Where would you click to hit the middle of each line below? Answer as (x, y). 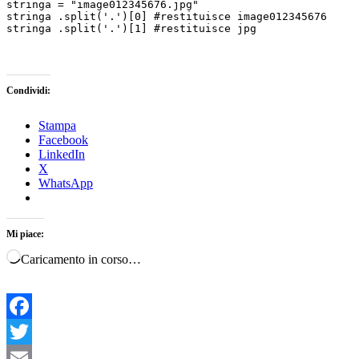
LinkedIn (62, 154)
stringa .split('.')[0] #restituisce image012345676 (167, 16)
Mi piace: (25, 234)
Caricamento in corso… (81, 259)
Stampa (57, 125)
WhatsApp (66, 183)
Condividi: (28, 90)
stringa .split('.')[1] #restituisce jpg (131, 28)
